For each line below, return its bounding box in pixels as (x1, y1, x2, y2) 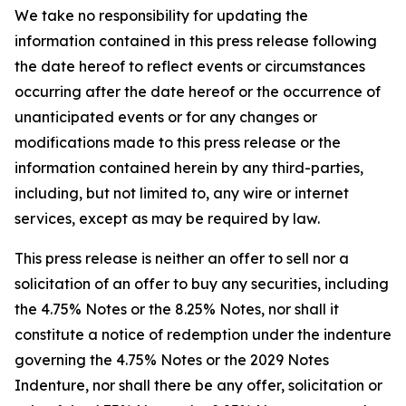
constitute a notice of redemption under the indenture (14, 325, 391, 343)
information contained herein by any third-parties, (14, 159, 363, 177)
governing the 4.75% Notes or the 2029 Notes (14, 351, 329, 369)
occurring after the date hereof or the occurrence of (14, 82, 381, 101)
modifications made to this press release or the (14, 133, 341, 151)
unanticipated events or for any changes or (14, 108, 317, 126)
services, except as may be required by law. (14, 209, 320, 227)
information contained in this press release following (14, 32, 377, 50)
